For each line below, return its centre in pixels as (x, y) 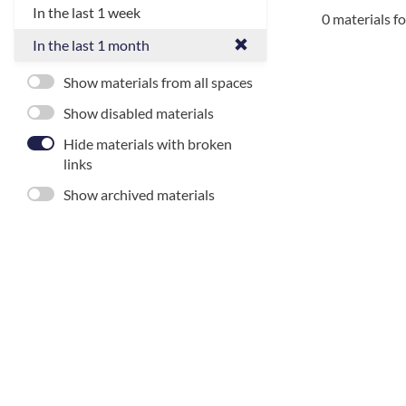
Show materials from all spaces (158, 82)
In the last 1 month (91, 45)
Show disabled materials (139, 113)
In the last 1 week (87, 12)
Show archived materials (139, 194)
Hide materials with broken (148, 144)
